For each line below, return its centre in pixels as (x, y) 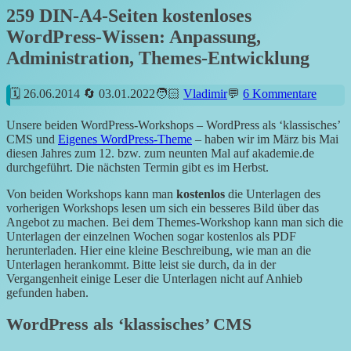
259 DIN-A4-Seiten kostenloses (129, 16)
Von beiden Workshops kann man (91, 194)
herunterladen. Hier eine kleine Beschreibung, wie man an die (159, 251)
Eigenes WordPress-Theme (125, 139)
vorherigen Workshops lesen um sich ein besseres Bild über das (163, 208)
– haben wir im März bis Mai (265, 139)
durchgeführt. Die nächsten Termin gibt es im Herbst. (138, 168)
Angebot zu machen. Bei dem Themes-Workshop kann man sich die (175, 223)
